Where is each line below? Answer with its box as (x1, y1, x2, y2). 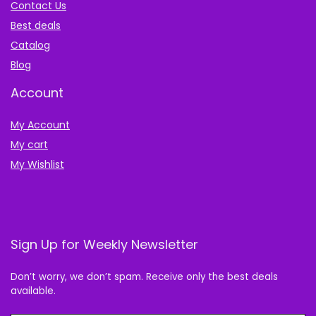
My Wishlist (11, 157, 64, 172)
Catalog (11, 38, 50, 53)
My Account (11, 118, 70, 133)
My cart (11, 138, 48, 152)
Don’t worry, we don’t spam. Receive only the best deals (11, 270, 278, 284)
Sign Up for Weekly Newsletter (11, 236, 198, 254)
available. (11, 284, 56, 298)
